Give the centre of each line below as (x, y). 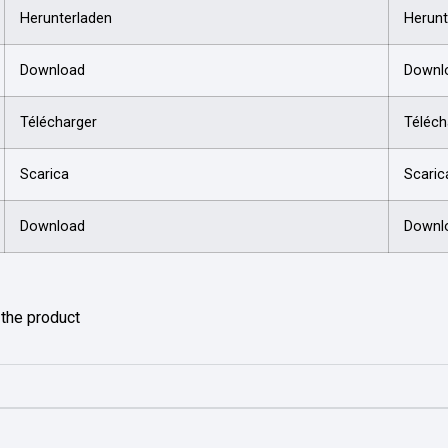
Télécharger (58, 122)
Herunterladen (66, 18)
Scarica (44, 174)
